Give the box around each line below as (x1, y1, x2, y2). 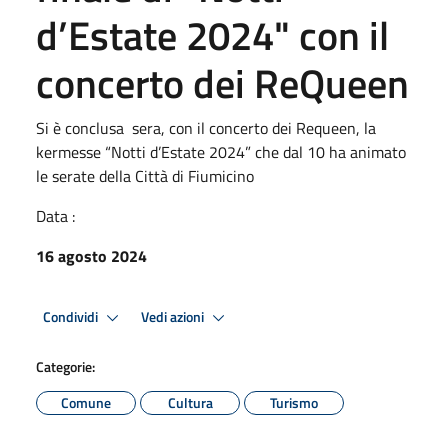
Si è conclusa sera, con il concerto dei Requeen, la (36, 116, 376, 140)
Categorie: (36, 356, 95, 377)
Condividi (43, 305, 101, 328)
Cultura (167, 392, 213, 413)
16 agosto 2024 (36, 244, 147, 268)
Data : (36, 204, 75, 228)
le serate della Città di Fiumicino (36, 164, 254, 188)
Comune (61, 392, 111, 413)
